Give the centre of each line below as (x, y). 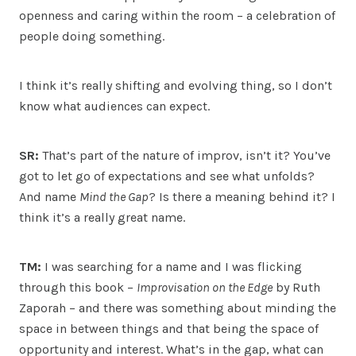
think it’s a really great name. (102, 217)
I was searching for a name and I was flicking (173, 266)
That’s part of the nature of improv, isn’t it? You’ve (185, 155)
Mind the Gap (114, 196)
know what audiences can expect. (114, 106)
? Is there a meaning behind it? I (242, 196)
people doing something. (92, 36)
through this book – (78, 287)
